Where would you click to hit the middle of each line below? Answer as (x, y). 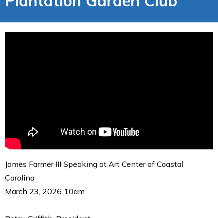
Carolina (20, 177)
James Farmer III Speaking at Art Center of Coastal (94, 164)
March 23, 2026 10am (45, 191)
